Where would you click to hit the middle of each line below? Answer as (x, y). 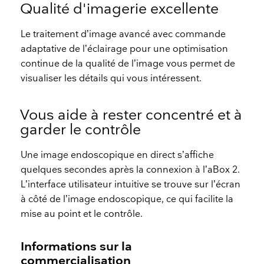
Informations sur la (77, 247)
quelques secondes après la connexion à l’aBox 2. (131, 170)
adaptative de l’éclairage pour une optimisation (125, 49)
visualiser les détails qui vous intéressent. (113, 79)
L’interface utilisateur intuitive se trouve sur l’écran (131, 185)
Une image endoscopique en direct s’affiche (118, 156)
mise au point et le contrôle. (82, 214)
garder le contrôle (81, 130)
